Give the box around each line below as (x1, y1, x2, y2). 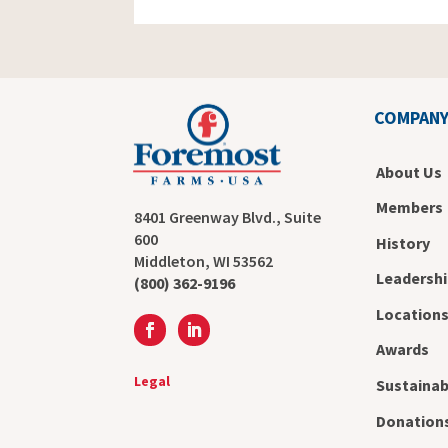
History (375, 232, 430, 253)
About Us (375, 161, 442, 182)
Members (375, 197, 443, 218)
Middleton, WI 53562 (134, 250, 274, 271)
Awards (375, 339, 429, 360)
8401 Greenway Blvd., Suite (134, 206, 322, 227)
